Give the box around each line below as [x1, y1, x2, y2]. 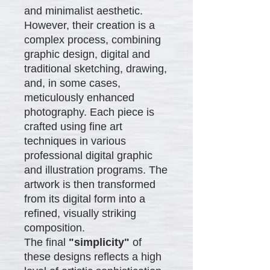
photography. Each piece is [24, 105, 154, 118]
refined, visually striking [24, 207, 136, 219]
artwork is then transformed [24, 178, 155, 190]
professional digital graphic [24, 149, 152, 162]
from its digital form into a [24, 192, 145, 205]
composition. [24, 221, 85, 234]
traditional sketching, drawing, [24, 62, 167, 75]
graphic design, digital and [24, 48, 150, 60]
